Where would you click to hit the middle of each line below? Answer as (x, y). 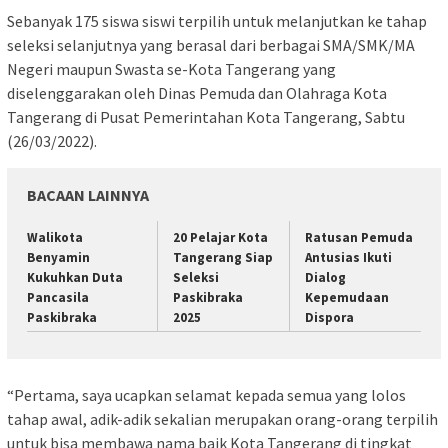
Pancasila (58, 298)
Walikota (55, 238)
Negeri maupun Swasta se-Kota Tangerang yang (171, 69)
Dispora (329, 318)
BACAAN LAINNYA (88, 195)
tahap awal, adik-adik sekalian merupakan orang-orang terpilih (222, 418)
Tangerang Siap (223, 258)
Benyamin (58, 258)
